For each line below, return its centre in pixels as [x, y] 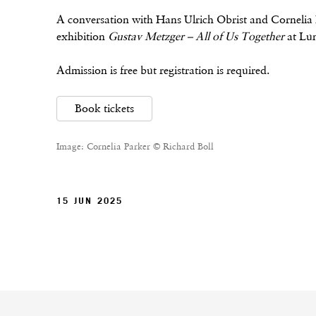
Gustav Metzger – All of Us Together [196, 37]
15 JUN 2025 [90, 201]
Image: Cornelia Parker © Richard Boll [135, 147]
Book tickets [104, 109]
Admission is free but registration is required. [163, 71]
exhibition [82, 37]
